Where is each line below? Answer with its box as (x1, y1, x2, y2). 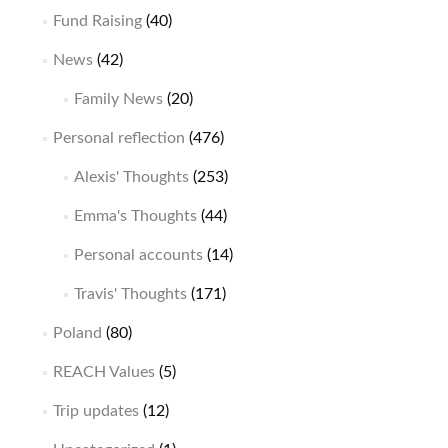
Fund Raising (52, 12, 142, 29)
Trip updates (52, 402, 139, 419)
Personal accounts (73, 246, 203, 263)
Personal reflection (52, 129, 185, 146)
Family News (73, 90, 163, 107)
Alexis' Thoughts (73, 168, 189, 185)
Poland (52, 324, 102, 341)
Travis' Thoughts (73, 285, 187, 302)
